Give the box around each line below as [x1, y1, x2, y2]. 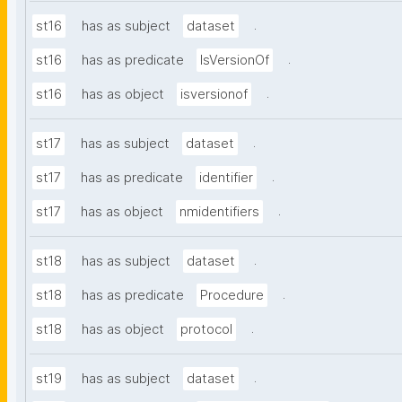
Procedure [200, 287, 264, 304]
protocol [180, 321, 232, 338]
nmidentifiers [179, 204, 259, 221]
